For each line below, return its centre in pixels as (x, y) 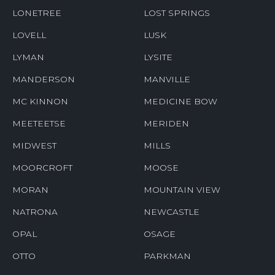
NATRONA (35, 211)
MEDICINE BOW (180, 101)
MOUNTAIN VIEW (182, 189)
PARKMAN (167, 256)
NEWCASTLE (172, 211)
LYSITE (158, 57)
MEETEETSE (39, 123)
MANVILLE (167, 79)
